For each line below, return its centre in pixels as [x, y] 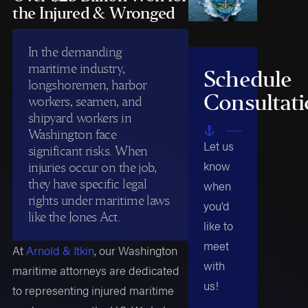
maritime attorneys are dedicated [96, 270]
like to [219, 226]
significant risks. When [88, 151]
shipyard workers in [80, 118]
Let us [219, 146]
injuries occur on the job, [92, 167]
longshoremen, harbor [87, 85]
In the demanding [75, 52]
